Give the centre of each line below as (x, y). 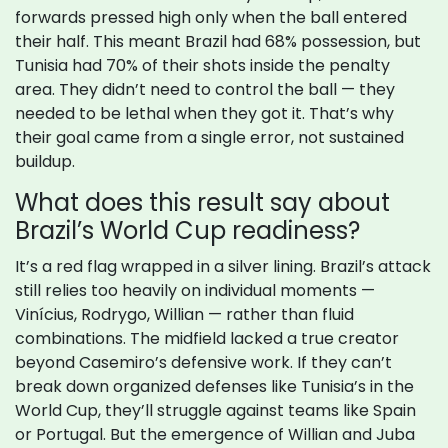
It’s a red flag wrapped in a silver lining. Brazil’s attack (223, 267)
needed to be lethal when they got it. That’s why (204, 114)
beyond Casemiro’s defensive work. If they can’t (203, 363)
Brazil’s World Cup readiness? (187, 231)
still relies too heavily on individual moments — (195, 291)
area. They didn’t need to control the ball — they (205, 90)
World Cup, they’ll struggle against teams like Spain (215, 411)
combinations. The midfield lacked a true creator (207, 339)
